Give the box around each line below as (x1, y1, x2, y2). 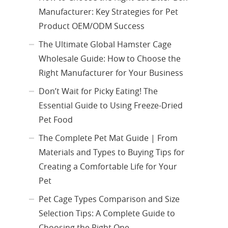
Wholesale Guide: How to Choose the (39, 53, 181, 65)
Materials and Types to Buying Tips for (39, 147, 185, 158)
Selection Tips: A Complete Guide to (39, 208, 175, 219)
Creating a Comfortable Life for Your (39, 161, 177, 173)
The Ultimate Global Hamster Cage (39, 39, 172, 50)
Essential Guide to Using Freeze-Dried (39, 100, 183, 111)
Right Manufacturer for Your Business (39, 67, 183, 79)
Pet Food (39, 114, 73, 126)
